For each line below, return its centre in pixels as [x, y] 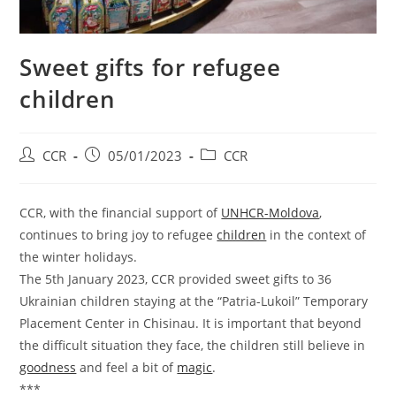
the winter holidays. [79, 257]
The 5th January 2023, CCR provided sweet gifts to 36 [176, 279]
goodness [48, 368]
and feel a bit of [127, 368]
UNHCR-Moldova [270, 213]
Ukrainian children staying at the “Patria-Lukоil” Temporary [194, 301]
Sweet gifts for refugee [150, 68]
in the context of [316, 235]
